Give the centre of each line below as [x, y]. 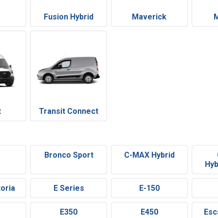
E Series [69, 188]
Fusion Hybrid [69, 17]
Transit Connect [69, 111]
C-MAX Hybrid [149, 155]
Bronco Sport [69, 155]
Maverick [149, 17]
